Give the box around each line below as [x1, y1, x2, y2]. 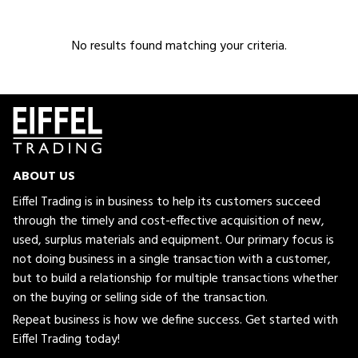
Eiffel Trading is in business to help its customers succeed [13, 191, 320, 213]
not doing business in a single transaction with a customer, [13, 249, 331, 270]
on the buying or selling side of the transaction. [13, 287, 268, 308]
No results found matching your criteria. [71, 36, 287, 57]
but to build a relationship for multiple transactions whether [13, 268, 338, 289]
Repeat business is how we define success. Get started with [13, 309, 338, 331]
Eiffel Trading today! [13, 328, 120, 350]
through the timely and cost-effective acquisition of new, [13, 210, 324, 232]
